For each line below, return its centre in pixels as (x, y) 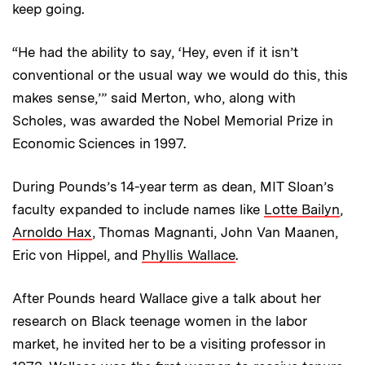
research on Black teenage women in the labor (159, 321)
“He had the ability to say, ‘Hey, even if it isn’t (155, 53)
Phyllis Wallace (189, 255)
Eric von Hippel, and (77, 255)
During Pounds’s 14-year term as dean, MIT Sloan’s (173, 187)
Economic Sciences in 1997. (99, 144)
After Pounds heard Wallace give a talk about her (166, 299)
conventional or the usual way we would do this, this (180, 75)
